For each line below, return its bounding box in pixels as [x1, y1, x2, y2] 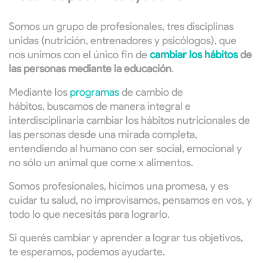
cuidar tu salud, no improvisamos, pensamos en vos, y [9, 194, 252, 207]
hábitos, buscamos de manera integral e [9, 100, 191, 113]
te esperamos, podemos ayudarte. [9, 245, 167, 259]
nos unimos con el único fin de [9, 48, 150, 62]
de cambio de [119, 86, 183, 99]
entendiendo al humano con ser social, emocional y [9, 142, 242, 156]
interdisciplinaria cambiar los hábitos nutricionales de [9, 114, 250, 127]
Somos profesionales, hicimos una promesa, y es [9, 180, 228, 193]
